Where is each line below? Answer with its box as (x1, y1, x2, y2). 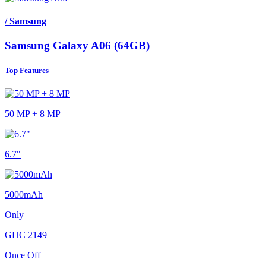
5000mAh (5, 189, 43, 199)
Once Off (5, 249, 40, 260)
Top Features (5, 65, 49, 75)
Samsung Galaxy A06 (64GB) (5, 39, 150, 52)
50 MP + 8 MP (5, 108, 61, 119)
